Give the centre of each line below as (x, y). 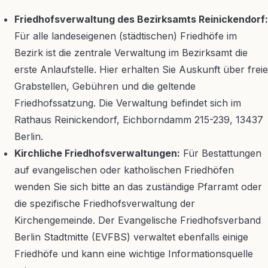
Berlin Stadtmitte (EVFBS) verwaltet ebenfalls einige (131, 237)
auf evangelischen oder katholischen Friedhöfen (124, 170)
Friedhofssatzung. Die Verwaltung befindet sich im (128, 103)
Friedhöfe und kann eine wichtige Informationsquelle (134, 254)
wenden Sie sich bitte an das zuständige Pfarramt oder (138, 187)
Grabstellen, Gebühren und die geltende (105, 86)
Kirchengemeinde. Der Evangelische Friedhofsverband (138, 220)
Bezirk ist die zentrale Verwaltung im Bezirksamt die (131, 53)
